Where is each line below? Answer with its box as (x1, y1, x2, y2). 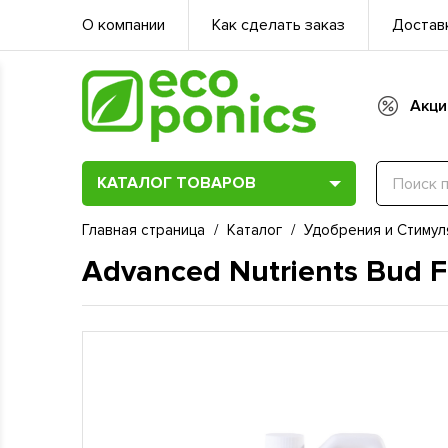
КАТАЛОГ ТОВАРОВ (97, 173, 256, 193)
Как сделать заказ (212, 14, 345, 35)
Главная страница (82, 221, 205, 239)
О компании (82, 14, 165, 35)
